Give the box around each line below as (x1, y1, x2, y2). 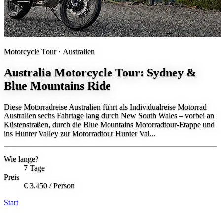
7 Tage (24, 164, 45, 173)
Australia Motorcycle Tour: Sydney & (4, 66, 196, 79)
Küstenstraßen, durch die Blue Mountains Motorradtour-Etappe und (4, 120, 215, 129)
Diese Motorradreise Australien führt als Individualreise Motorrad (4, 103, 207, 111)
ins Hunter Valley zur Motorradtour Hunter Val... (4, 129, 155, 138)
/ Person (49, 182, 74, 190)
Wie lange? (4, 155, 38, 164)
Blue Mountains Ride (4, 79, 111, 93)
